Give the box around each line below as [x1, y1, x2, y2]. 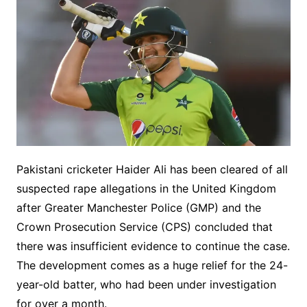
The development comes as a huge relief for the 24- [16, 258, 288, 273]
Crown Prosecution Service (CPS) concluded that [16, 220, 273, 234]
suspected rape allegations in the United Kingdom [16, 182, 276, 196]
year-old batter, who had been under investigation [16, 278, 276, 292]
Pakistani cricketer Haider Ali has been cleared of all [16, 162, 288, 177]
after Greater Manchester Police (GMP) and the [16, 201, 261, 215]
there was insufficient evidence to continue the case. [16, 239, 290, 254]
